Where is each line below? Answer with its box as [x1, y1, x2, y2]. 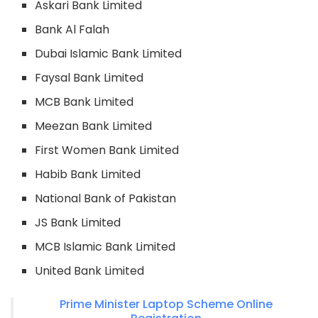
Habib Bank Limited [35, 165, 141, 182]
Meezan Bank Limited [35, 117, 153, 134]
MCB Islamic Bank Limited [35, 238, 176, 255]
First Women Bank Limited [35, 141, 180, 158]
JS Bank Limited [35, 214, 121, 231]
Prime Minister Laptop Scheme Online [60, 295, 273, 312]
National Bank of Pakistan [35, 190, 177, 207]
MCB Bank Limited [35, 93, 134, 110]
